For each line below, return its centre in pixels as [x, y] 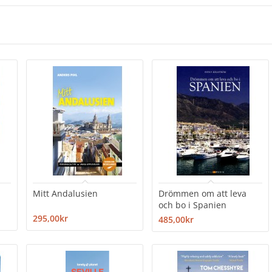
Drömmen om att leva [203, 193]
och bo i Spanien [193, 205]
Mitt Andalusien [66, 193]
